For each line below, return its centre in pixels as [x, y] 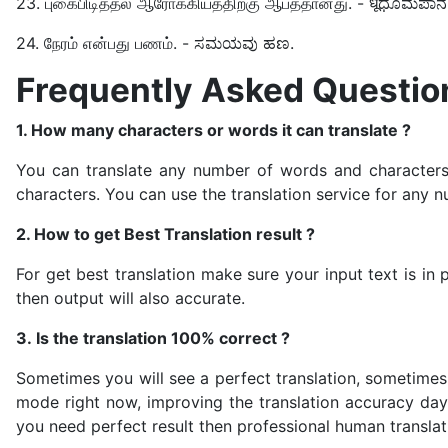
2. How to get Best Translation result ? [165, 234]
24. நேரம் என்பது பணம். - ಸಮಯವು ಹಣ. [155, 43]
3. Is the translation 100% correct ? [153, 338]
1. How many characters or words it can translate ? [213, 130]
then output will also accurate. [130, 298]
